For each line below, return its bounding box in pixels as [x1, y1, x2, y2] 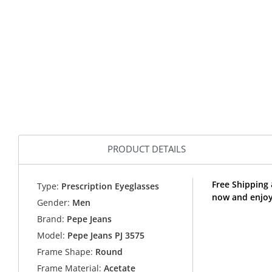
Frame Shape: [37, 246, 93, 258]
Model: [37, 229, 66, 242]
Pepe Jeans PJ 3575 [67, 229, 145, 242]
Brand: [37, 213, 65, 225]
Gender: [37, 197, 70, 209]
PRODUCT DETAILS [107, 143, 186, 155]
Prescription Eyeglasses [59, 180, 160, 192]
